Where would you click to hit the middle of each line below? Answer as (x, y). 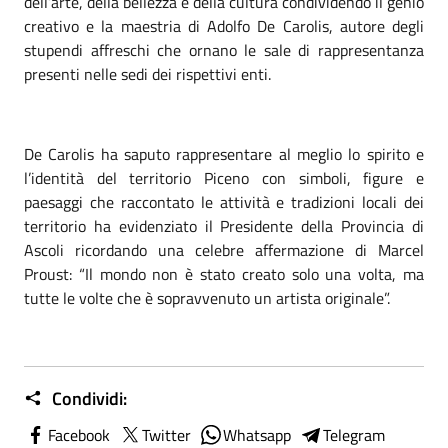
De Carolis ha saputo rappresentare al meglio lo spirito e (224, 154)
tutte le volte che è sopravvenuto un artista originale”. (207, 298)
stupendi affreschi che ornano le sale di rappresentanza (224, 50)
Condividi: (87, 398)
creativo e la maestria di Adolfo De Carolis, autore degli (224, 26)
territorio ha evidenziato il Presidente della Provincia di (224, 226)
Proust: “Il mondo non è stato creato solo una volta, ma (224, 274)
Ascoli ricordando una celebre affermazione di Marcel (224, 250)
